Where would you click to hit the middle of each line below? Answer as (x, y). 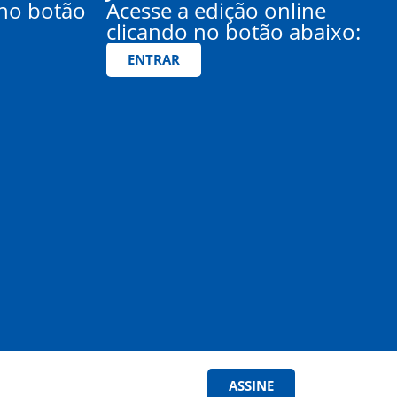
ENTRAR (154, 60)
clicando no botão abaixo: (234, 32)
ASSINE (251, 385)
